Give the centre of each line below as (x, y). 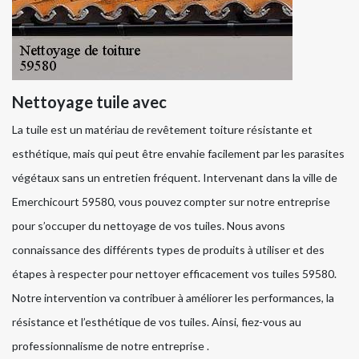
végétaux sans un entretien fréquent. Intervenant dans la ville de (175, 178)
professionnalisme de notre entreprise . (111, 346)
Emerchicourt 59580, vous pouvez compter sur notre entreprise (171, 202)
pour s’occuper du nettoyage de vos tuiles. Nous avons (149, 226)
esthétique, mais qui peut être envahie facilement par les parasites (178, 154)
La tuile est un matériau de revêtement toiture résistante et (162, 130)
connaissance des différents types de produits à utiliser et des (168, 250)
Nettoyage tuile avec (89, 102)
